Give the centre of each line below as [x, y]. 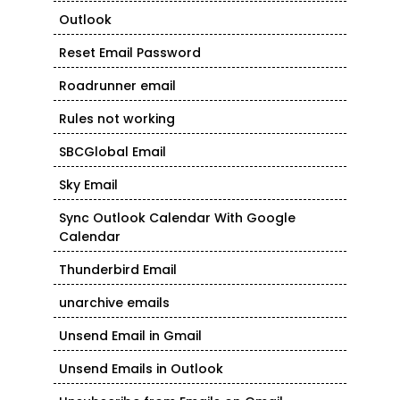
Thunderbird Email [118, 270]
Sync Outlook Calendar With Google [177, 218]
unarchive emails [114, 303]
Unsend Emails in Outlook [141, 369]
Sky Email [88, 185]
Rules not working [117, 119]
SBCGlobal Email [112, 152]
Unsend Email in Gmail [130, 336]
